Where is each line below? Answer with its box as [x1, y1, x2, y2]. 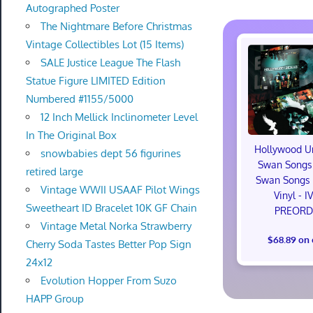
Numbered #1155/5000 [25, 92, 133, 105]
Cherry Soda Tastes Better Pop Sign [25, 237, 191, 251]
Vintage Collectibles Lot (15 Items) [25, 37, 184, 51]
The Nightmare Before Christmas [40, 19, 192, 33]
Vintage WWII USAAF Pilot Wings [40, 182, 200, 196]
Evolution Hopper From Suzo [40, 273, 177, 287]
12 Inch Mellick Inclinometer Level [40, 110, 198, 124]
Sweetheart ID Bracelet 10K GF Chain [25, 201, 197, 214]
